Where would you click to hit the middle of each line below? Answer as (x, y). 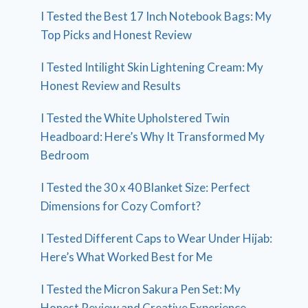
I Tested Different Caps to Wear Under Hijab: (157, 239)
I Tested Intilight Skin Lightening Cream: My (152, 67)
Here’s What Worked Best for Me (127, 257)
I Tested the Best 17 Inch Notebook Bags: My (156, 16)
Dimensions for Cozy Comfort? (121, 206)
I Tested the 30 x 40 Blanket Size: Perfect (146, 188)
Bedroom (65, 155)
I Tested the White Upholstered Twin (135, 118)
